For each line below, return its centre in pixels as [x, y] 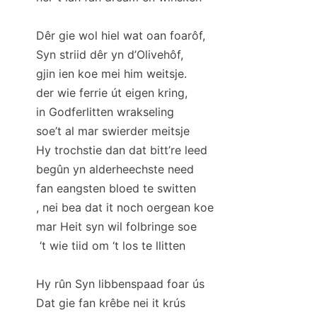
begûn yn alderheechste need [115, 169]
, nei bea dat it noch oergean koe [125, 207]
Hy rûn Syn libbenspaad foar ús [120, 283]
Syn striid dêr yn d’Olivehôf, [110, 54]
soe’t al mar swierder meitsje [113, 131]
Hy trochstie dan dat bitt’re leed [122, 150]
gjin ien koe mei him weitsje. [111, 73]
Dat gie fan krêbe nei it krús [111, 302]
